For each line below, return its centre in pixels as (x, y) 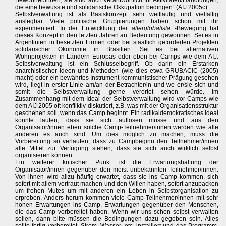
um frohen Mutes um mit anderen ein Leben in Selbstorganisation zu (117, 191)
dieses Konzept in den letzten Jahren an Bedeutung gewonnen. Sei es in (117, 35)
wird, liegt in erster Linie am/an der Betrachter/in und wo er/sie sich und (117, 85)
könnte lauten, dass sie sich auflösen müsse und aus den (117, 120)
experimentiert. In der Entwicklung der (73, 28)
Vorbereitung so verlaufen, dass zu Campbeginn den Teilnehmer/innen (117, 141)
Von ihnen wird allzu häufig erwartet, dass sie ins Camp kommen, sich (117, 177)
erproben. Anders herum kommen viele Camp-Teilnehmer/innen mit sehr (117, 198)
